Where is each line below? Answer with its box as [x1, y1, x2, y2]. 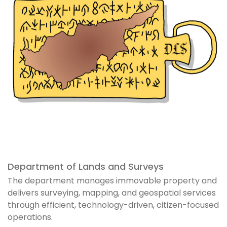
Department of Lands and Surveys [8, 160, 164, 173]
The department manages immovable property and [8, 175, 217, 186]
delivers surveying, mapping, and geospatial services [8, 187, 216, 199]
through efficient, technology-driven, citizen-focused [8, 199, 219, 211]
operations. [8, 211, 53, 223]
